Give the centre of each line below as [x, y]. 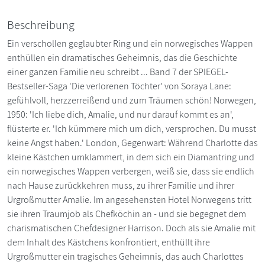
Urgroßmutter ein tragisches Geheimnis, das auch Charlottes [125, 256]
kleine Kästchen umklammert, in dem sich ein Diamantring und [131, 157]
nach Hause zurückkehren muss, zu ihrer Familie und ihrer [121, 185]
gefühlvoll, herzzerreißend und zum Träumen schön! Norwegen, [132, 100]
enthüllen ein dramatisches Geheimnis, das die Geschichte [122, 57]
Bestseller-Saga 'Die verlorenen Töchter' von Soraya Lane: [119, 86]
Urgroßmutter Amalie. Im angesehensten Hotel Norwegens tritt [129, 199]
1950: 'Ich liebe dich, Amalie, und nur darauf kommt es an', [120, 114]
